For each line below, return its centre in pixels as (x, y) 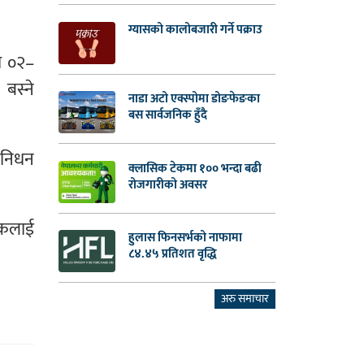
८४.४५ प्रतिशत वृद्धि (173, 253)
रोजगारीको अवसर (168, 184)
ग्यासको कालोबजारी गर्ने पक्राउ (196, 29)
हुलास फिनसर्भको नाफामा (186, 237)
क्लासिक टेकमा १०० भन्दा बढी (195, 168)
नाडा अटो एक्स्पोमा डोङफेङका (195, 99)
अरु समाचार (245, 299)
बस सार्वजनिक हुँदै (168, 115)
